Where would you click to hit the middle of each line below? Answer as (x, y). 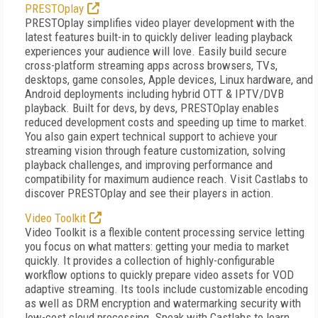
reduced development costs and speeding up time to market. (166, 122)
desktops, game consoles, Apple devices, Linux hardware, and (169, 79)
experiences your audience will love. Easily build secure (156, 51)
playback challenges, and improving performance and (149, 165)
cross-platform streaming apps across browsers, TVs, (151, 65)
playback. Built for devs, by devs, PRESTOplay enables (152, 108)
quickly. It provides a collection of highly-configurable (150, 261)
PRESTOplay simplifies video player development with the (160, 23)
